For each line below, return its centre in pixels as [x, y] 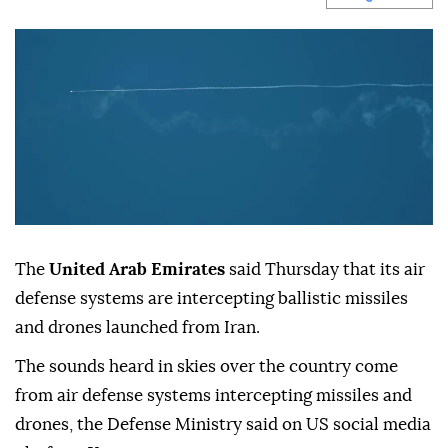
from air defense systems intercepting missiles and [213, 396]
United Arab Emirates [135, 270]
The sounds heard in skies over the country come [206, 367]
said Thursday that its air [325, 270]
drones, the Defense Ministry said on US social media [223, 425]
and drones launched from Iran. [137, 328]
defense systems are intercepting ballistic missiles [211, 299]
